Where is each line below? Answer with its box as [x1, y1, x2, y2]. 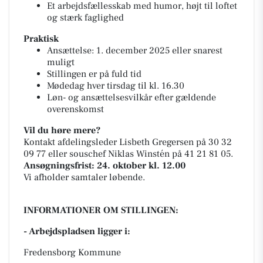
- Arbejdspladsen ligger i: [23, 225, 130, 237]
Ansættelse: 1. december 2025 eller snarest [47, 45, 222, 56]
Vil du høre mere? [23, 124, 100, 136]
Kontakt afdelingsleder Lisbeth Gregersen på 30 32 [23, 136, 232, 148]
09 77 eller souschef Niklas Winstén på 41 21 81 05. [23, 148, 233, 160]
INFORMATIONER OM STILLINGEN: [23, 204, 178, 216]
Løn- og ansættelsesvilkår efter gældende [47, 92, 216, 103]
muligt [47, 56, 75, 68]
